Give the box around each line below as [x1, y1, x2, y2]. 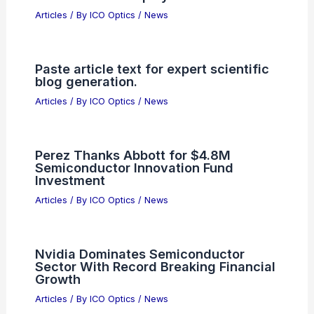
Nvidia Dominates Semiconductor [34, 245, 245, 261]
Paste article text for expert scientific [34, 61, 269, 77]
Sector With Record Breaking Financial [34, 258, 275, 274]
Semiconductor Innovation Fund [34, 159, 233, 175]
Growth [34, 271, 81, 287]
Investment [34, 172, 105, 188]
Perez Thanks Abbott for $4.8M [34, 146, 231, 163]
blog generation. [34, 74, 137, 90]
